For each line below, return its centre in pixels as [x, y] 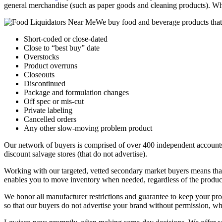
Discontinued [45, 83]
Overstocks [41, 56]
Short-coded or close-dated [66, 39]
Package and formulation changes [76, 92]
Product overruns [51, 65]
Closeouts [39, 74]
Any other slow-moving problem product [88, 128]
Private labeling [48, 110]
